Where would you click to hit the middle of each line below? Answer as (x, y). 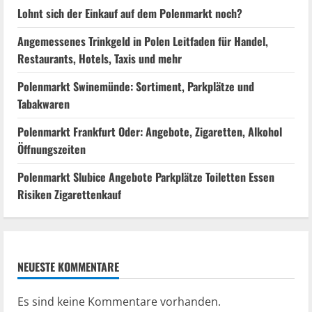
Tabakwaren (44, 104)
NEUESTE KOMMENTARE (68, 267)
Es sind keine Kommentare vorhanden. (119, 302)
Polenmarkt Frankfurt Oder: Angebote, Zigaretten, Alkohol (150, 132)
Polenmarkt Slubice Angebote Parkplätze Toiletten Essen (146, 177)
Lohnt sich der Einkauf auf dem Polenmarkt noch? (130, 13)
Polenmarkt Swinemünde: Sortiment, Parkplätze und (136, 86)
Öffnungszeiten (52, 149)
